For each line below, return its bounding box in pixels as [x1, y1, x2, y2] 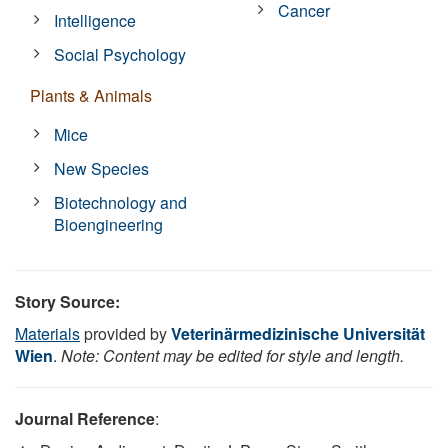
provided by [80, 321, 171, 345]
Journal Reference [15, 406, 155, 430]
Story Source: [15, 289, 120, 313]
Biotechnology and [54, 190, 188, 214]
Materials [15, 321, 80, 345]
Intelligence [54, 8, 137, 32]
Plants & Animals [30, 83, 152, 107]
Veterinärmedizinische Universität [171, 321, 425, 345]
